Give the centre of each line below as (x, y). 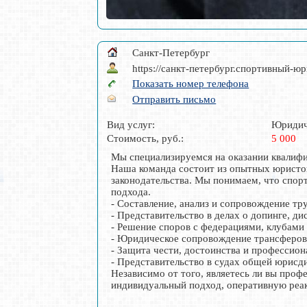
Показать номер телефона (191, 83)
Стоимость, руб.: (146, 138)
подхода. (133, 192)
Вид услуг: (131, 124)
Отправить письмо (174, 99)
